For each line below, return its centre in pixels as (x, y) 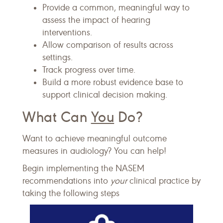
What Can (57, 117)
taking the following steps (71, 194)
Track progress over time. (89, 70)
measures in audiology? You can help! (94, 151)
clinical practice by (165, 181)
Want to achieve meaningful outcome (95, 139)
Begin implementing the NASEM (83, 169)
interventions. (67, 33)
